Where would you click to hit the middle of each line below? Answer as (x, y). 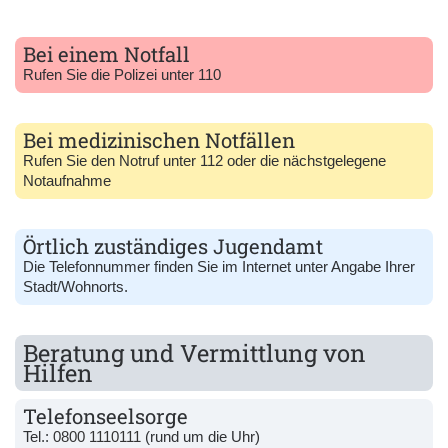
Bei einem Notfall (106, 54)
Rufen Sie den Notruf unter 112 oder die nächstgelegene (204, 160)
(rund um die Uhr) (200, 436)
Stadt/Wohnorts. (75, 286)
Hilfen (58, 372)
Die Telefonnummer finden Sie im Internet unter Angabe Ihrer (219, 266)
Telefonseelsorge (105, 416)
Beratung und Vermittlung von (194, 352)
